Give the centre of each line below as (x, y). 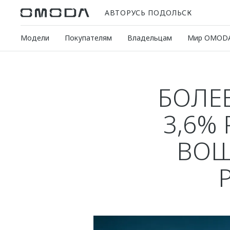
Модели (35, 38)
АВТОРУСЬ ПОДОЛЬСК (148, 12)
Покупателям (88, 38)
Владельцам (150, 38)
